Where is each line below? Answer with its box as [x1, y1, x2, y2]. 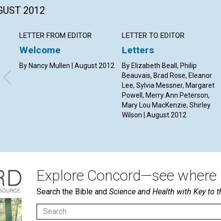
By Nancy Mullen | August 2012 [19, 61, 114, 70]
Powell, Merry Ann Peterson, [122, 91, 210, 99]
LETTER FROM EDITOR [19, 31, 92, 40]
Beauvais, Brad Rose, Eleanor [122, 71, 213, 79]
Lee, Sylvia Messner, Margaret [122, 81, 215, 89]
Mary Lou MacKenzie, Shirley [122, 101, 211, 109]
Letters [122, 44, 154, 56]
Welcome [19, 44, 61, 56]
